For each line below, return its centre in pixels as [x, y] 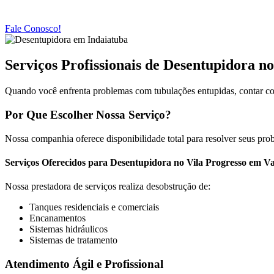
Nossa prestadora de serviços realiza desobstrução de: [108, 187]
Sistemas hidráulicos [68, 229]
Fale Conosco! [33, 28]
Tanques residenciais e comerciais [94, 207]
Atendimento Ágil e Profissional [84, 264]
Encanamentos [57, 218]
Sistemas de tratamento [73, 240]
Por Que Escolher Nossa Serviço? [88, 115]
